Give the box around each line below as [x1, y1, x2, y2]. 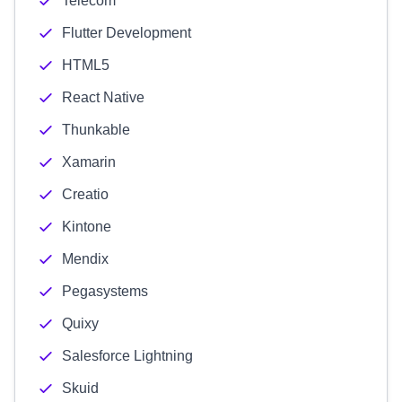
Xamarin [62, 154, 116, 170]
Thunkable [62, 122, 130, 137]
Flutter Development [62, 25, 191, 40]
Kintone [62, 219, 111, 234]
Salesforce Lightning [62, 348, 193, 363]
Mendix [62, 251, 109, 267]
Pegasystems [62, 284, 148, 299]
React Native [62, 90, 144, 105]
